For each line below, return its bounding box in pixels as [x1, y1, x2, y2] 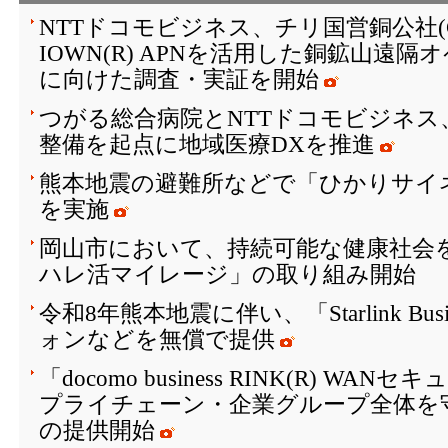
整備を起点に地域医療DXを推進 [39, 131, 375, 157]
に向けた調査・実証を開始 [39, 66, 319, 92]
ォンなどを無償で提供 [39, 326, 275, 352]
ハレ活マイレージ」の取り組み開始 [39, 261, 416, 287]
